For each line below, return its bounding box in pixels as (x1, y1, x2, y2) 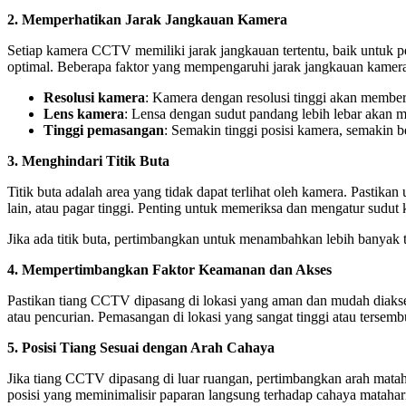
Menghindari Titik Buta (22, 153, 169, 169)
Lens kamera (43, 106, 124, 122)
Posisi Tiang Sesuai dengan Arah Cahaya (22, 340, 275, 356)
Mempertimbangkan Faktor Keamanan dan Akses (22, 262, 332, 278)
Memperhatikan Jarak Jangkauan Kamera (22, 12, 287, 28)
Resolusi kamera (43, 90, 145, 106)
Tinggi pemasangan (43, 122, 164, 139)
